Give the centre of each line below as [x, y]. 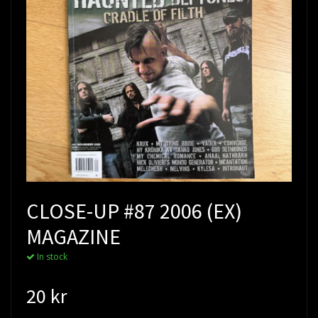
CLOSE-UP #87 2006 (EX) [134, 211]
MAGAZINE [73, 237]
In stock [51, 257]
